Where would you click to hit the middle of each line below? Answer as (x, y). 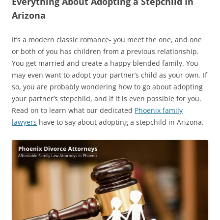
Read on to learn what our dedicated (73, 110)
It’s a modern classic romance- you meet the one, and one (107, 39)
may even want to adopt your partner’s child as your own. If (110, 75)
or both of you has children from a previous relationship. (105, 51)
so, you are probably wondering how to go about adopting (107, 86)
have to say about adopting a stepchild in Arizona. (120, 122)
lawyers (24, 122)
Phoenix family (159, 110)
